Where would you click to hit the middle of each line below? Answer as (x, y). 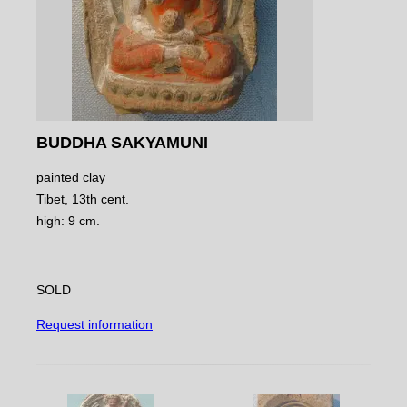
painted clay (71, 178)
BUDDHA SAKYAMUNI (122, 143)
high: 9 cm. (68, 221)
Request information (94, 325)
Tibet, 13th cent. (83, 199)
